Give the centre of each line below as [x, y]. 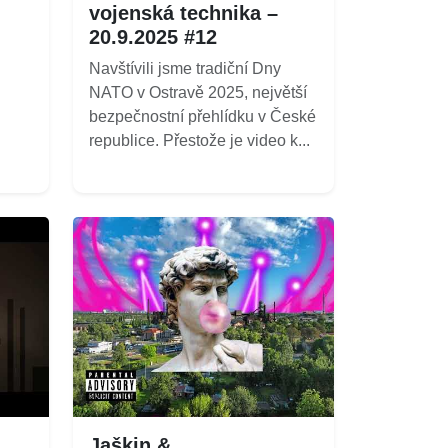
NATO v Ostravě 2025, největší [198, 92]
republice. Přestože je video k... [199, 140]
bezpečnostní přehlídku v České [202, 116]
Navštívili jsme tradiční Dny [185, 68]
